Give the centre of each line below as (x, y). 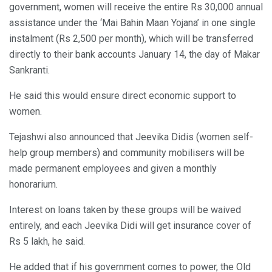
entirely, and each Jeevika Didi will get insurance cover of (130, 226)
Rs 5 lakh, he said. (47, 242)
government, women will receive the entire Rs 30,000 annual (136, 7)
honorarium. (33, 185)
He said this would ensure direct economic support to (123, 96)
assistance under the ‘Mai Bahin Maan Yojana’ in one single (132, 23)
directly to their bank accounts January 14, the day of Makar (134, 55)
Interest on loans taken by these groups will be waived (125, 210)
